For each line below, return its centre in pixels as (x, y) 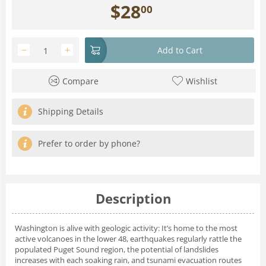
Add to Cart (180, 50)
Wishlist (201, 81)
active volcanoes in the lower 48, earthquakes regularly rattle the (128, 238)
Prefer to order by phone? (89, 143)
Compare (80, 81)
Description (133, 198)
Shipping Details (71, 111)
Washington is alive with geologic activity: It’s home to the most (126, 228)
